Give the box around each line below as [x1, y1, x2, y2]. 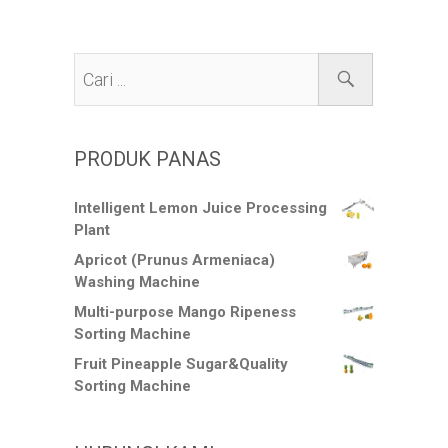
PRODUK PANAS [74, 147, 221, 172]
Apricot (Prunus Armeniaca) [74, 251, 275, 270]
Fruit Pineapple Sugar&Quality [74, 355, 288, 374]
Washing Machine [74, 273, 200, 292]
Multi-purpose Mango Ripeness [74, 303, 296, 322]
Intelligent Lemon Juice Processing [74, 199, 327, 218]
